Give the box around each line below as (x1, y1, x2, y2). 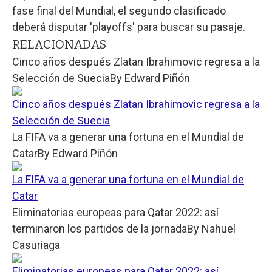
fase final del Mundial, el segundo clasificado (12, 4, 226, 18)
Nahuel (202, 222, 236, 236)
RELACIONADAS (12, 37, 106, 52)
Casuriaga (12, 239, 60, 252)
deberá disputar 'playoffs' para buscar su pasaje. (12, 21, 245, 34)
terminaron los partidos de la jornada (12, 222, 187, 236)
